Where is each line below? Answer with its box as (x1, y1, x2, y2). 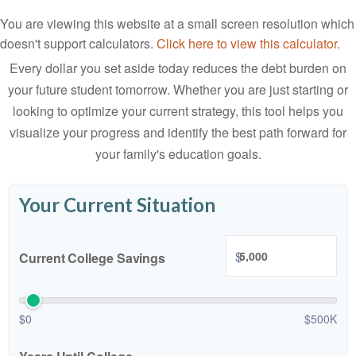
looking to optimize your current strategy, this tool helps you (13, 102, 343, 120)
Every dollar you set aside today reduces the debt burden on (10, 59, 346, 77)
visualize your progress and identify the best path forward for (10, 123, 346, 141)
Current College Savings (19, 249, 166, 267)
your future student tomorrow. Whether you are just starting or (8, 80, 348, 99)
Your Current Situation (19, 193, 215, 216)
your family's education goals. (95, 145, 261, 163)
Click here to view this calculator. (157, 34, 340, 52)
